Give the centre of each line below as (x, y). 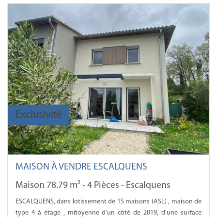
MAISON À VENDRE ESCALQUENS (81, 167)
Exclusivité (39, 115)
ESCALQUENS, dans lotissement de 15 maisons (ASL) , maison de (108, 201)
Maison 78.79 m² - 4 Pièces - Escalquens (93, 185)
